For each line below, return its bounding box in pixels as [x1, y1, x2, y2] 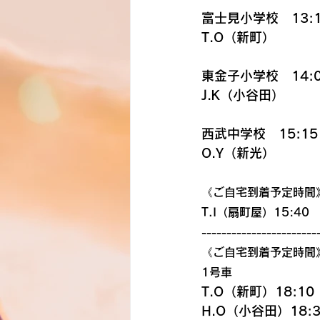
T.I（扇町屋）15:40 [201, 206, 309, 218]
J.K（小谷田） [201, 89, 284, 101]
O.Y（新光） [201, 146, 275, 159]
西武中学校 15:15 [201, 127, 318, 140]
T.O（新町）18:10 [201, 285, 314, 298]
